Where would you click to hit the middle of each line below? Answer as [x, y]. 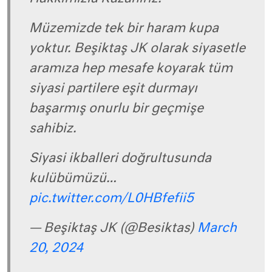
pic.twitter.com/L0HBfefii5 [111, 199]
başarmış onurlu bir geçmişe [116, 109]
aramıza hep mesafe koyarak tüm [131, 69]
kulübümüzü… [73, 178]
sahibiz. [53, 129]
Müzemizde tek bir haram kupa [124, 29]
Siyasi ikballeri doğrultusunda [120, 158]
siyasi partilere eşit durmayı [113, 89]
